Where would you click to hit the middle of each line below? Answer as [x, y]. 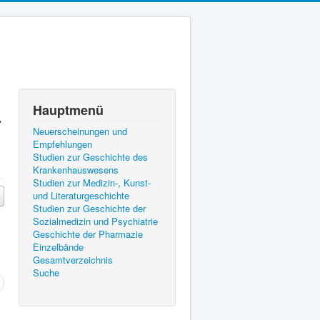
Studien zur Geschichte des [90, 157]
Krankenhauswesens [76, 170]
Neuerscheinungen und [80, 131]
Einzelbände [58, 247]
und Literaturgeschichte [81, 195]
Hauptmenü [68, 110]
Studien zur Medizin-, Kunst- [92, 182]
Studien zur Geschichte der [89, 208]
